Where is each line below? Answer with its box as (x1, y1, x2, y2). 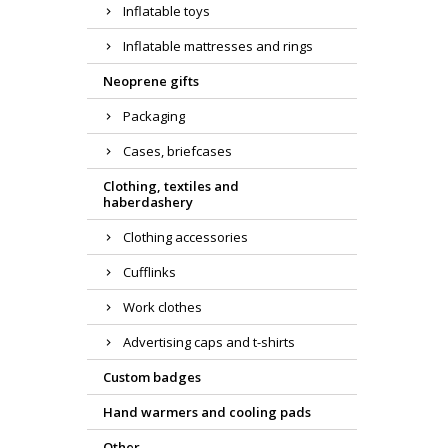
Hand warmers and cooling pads (103, 403, 311, 422)
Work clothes (123, 298, 202, 317)
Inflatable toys (123, 2, 210, 21)
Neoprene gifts (103, 72, 199, 91)
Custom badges (103, 368, 201, 387)
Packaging (123, 107, 185, 126)
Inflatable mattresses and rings (123, 37, 313, 56)
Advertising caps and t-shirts (123, 333, 295, 352)
